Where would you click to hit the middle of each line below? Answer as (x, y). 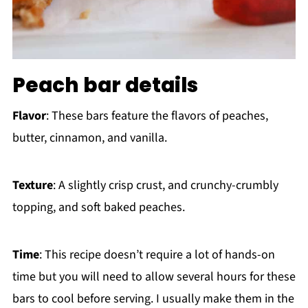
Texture (32, 185)
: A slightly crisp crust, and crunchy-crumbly (165, 185)
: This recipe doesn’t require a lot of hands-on (157, 254)
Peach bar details (105, 85)
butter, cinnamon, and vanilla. (89, 137)
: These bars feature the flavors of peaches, (157, 115)
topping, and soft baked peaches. (98, 207)
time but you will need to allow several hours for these (154, 276)
